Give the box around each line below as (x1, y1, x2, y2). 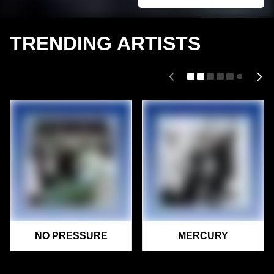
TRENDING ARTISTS (10, 32, 201, 55)
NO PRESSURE (34, 231, 108, 242)
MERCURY (178, 231, 228, 242)
